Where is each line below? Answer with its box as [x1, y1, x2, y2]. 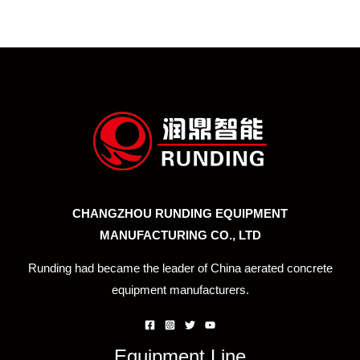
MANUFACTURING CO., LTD [99, 228, 261, 242]
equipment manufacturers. [111, 284, 249, 297]
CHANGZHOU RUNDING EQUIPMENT [72, 207, 288, 220]
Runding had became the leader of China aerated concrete [27, 262, 333, 276]
